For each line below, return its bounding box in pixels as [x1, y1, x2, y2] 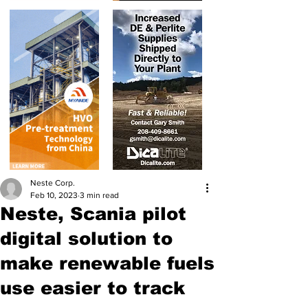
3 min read [80, 190, 119, 200]
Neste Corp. [30, 178, 75, 188]
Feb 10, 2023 [30, 190, 78, 200]
